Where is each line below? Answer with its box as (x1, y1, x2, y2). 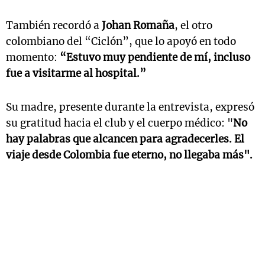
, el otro (174, 19, 212, 32)
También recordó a (6, 19, 102, 32)
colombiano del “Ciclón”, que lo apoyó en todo (6, 35, 236, 48)
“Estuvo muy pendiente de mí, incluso (60, 51, 250, 64)
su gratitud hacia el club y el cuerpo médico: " (6, 117, 233, 130)
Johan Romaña (102, 19, 174, 32)
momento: (6, 51, 60, 64)
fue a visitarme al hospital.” (6, 67, 146, 80)
